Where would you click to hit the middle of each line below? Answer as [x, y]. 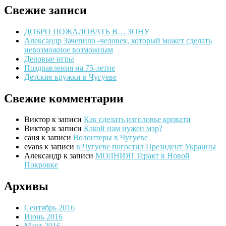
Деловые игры [49, 59]
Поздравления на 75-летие [70, 68]
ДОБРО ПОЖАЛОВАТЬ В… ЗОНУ [87, 31]
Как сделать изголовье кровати [137, 120]
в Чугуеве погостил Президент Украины [146, 147]
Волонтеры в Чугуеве [110, 138]
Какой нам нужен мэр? [123, 129]
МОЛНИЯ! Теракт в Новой [143, 156]
